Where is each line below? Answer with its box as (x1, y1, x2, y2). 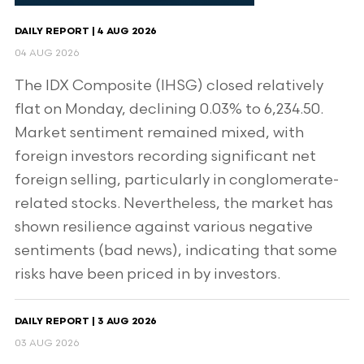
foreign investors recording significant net (14, 148, 316, 165)
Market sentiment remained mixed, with (14, 124, 304, 141)
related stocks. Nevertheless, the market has (14, 195, 333, 212)
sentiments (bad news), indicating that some (14, 242, 337, 259)
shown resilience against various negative (14, 219, 313, 236)
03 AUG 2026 (14, 337, 80, 349)
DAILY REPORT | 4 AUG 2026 (14, 27, 157, 37)
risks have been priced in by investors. (14, 266, 280, 283)
